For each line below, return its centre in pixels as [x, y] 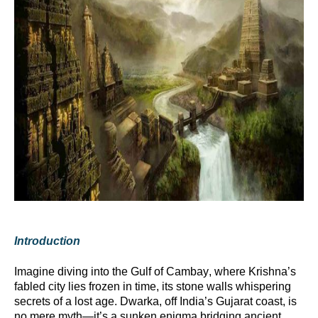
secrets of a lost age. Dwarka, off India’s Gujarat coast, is [155, 301]
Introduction [47, 241]
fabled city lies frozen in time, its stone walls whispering [153, 286]
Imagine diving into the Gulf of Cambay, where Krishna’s [155, 271]
